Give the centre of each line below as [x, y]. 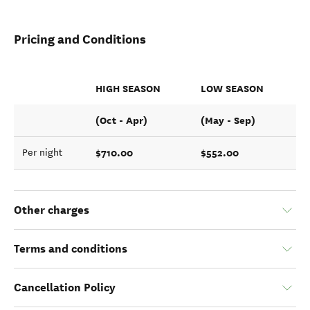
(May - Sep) [228, 120]
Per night [42, 153]
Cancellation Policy [65, 288]
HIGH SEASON [128, 89]
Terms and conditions [71, 249]
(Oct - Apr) [121, 120]
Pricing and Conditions [80, 39]
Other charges [52, 210]
